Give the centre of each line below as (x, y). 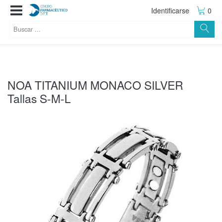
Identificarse (170, 10)
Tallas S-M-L (39, 98)
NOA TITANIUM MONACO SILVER (95, 85)
